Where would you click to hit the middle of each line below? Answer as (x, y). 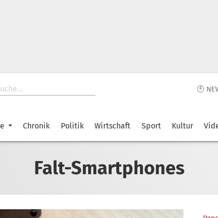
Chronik (36, 126)
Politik (72, 126)
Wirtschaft (113, 126)
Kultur (182, 126)
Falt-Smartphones (109, 168)
